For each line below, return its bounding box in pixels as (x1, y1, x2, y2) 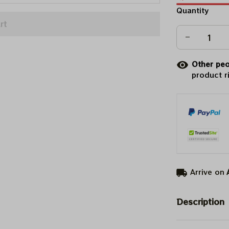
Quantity (176, 5, 209, 15)
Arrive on (190, 166, 225, 177)
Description (176, 195, 224, 208)
